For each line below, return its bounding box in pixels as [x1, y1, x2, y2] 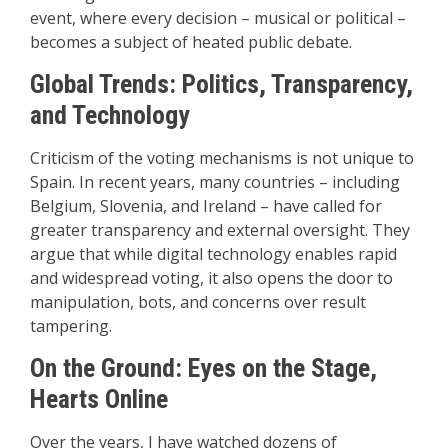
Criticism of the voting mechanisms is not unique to [30, 147, 414, 169]
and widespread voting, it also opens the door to [30, 267, 393, 289]
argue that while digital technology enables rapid [30, 243, 397, 265]
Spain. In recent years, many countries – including [30, 171, 400, 193]
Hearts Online [30, 384, 168, 414]
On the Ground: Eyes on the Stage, [30, 353, 377, 383]
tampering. [30, 315, 112, 337]
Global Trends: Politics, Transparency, [30, 69, 413, 99]
